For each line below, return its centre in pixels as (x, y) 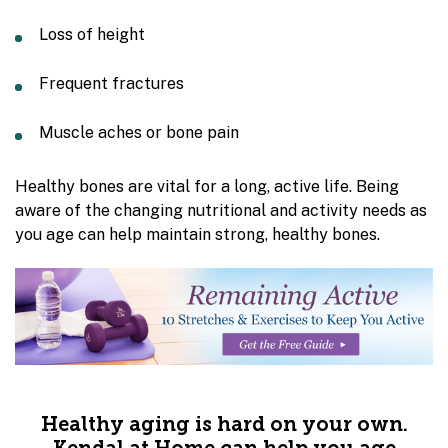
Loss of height (92, 34)
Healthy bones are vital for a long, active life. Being (207, 186)
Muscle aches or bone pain (139, 132)
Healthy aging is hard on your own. (224, 426)
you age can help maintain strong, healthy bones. (197, 234)
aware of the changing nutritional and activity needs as (221, 210)
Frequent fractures (111, 83)
